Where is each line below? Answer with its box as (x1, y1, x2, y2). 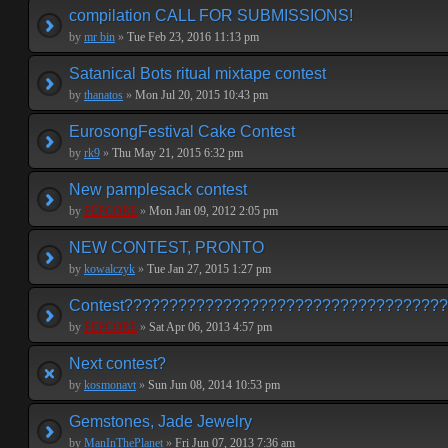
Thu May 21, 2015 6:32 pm (109, 146, 243, 160)
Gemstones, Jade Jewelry (69, 413, 252, 430)
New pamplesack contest (69, 181, 247, 198)
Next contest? (69, 355, 166, 372)
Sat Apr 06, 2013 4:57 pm (146, 320, 272, 334)
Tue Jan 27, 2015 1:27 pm (144, 262, 271, 276)
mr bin (84, 30, 115, 44)
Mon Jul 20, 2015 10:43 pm (132, 88, 268, 102)
